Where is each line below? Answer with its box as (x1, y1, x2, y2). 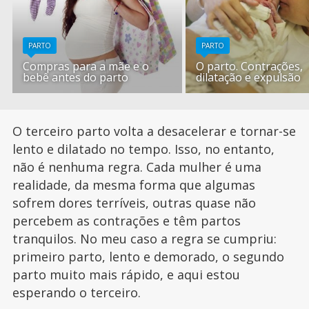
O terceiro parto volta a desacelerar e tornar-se (12, 123, 296, 140)
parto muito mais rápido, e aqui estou (12, 266, 240, 283)
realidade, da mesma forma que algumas (12, 177, 255, 194)
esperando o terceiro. (12, 284, 148, 301)
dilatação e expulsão (196, 70, 301, 86)
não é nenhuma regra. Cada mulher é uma (12, 159, 261, 176)
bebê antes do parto (23, 70, 129, 86)
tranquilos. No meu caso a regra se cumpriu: (12, 230, 277, 248)
